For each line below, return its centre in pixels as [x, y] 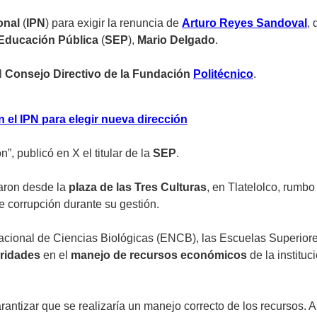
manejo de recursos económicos [159, 255]
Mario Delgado [176, 40]
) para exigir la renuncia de [114, 23]
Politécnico [223, 74]
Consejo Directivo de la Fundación [99, 74]
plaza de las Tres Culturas [138, 188]
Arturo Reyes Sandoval [244, 23]
